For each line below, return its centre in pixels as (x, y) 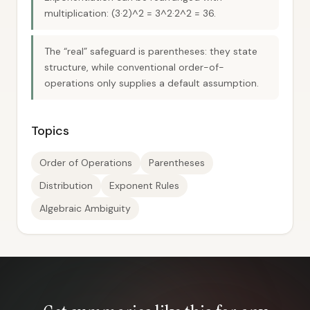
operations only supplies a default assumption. (152, 83)
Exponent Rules (144, 185)
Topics (50, 131)
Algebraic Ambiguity (85, 208)
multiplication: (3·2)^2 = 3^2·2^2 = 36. (130, 13)
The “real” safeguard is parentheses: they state (151, 51)
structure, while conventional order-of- (134, 67)
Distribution (66, 185)
